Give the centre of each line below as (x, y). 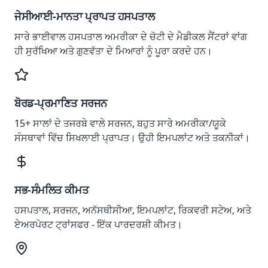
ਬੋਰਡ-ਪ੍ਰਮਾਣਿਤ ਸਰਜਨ (61, 103)
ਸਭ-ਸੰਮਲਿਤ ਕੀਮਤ (52, 190)
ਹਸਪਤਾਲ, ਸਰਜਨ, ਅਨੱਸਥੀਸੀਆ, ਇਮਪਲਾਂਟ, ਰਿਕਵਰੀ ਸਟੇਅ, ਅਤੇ (133, 210)
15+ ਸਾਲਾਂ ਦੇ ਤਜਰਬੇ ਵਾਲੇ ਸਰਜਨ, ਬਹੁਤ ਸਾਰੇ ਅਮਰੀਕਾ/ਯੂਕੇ (120, 123)
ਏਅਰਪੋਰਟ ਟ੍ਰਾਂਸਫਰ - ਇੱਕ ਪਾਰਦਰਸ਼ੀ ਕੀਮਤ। (98, 224)
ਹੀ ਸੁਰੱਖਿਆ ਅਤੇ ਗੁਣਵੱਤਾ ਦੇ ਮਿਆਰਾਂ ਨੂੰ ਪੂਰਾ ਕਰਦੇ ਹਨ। (113, 51)
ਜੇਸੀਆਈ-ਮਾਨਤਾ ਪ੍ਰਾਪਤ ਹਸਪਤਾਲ (85, 16)
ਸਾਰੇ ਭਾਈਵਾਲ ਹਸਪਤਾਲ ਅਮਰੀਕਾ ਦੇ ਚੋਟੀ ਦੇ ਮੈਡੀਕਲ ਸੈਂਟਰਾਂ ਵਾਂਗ (131, 36)
